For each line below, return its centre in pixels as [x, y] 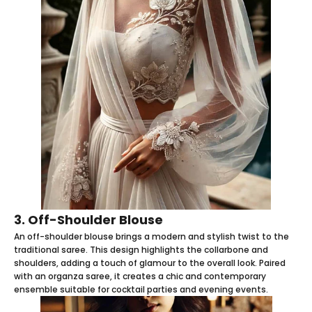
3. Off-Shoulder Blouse [88, 219]
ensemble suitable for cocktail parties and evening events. [141, 289]
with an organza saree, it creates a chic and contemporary [140, 276]
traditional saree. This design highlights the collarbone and [141, 249]
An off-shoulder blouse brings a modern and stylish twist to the [151, 236]
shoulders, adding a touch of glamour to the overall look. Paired [150, 263]
